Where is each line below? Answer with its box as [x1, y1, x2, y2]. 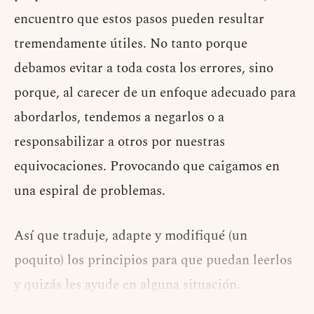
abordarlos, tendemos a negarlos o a [14, 107, 224, 128]
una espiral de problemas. [14, 181, 165, 202]
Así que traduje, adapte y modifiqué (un [14, 226, 247, 247]
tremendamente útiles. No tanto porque [14, 34, 247, 55]
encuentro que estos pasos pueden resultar [14, 9, 264, 30]
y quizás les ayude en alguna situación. [14, 275, 240, 296]
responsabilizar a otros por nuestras [14, 132, 225, 153]
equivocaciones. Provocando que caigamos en [14, 156, 280, 177]
